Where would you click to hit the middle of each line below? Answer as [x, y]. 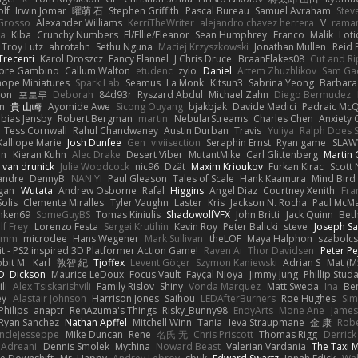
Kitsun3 [226, 82]
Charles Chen [283, 118]
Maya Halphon [279, 238]
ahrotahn [69, 46]
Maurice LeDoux [88, 274]
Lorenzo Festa [66, 226]
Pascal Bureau [217, 10]
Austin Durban [197, 130]
